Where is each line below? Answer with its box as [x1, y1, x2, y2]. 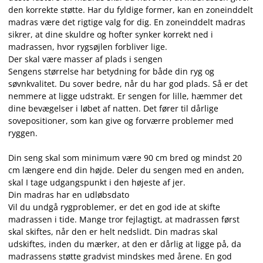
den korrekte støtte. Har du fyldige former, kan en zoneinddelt [8, 4, 253, 15]
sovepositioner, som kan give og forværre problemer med [8, 115, 234, 126]
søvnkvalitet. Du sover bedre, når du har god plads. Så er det [8, 78, 248, 89]
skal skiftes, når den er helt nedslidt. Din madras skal [8, 226, 218, 237]
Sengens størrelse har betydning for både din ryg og [8, 66, 214, 77]
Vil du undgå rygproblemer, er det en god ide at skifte [8, 201, 220, 213]
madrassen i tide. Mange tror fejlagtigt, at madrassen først [8, 214, 240, 225]
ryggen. [8, 127, 38, 139]
